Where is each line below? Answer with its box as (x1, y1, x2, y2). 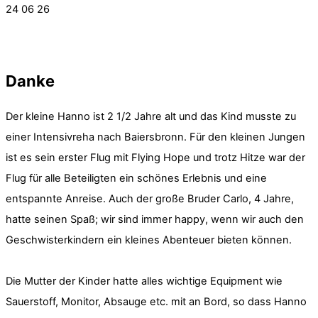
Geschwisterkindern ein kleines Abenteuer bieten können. (6, 233, 292, 246)
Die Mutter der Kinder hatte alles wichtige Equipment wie (6, 274, 283, 287)
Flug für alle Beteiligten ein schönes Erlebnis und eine (6, 171, 267, 185)
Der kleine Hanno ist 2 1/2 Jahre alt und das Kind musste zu (6, 109, 296, 123)
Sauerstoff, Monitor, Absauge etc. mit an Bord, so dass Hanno (6, 295, 307, 308)
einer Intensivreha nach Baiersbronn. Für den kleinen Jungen (6, 130, 305, 143)
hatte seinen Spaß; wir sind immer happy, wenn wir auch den (6, 212, 304, 226)
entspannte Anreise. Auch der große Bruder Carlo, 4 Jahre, (6, 192, 294, 205)
